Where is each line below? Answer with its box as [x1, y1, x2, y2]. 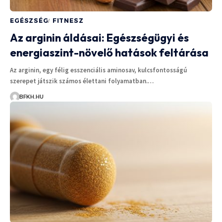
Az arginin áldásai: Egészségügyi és [10, 30, 189, 45]
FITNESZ [52, 16, 84, 24]
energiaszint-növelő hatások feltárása [10, 45, 209, 59]
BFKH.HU [19, 93, 44, 100]
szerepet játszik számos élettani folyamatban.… [10, 76, 154, 85]
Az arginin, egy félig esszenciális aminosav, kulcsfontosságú [10, 65, 187, 74]
